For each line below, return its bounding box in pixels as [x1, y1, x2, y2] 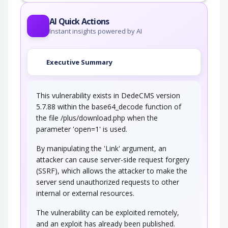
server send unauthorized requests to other [36, 177, 179, 187]
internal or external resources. [36, 188, 134, 198]
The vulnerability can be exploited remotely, [36, 208, 179, 218]
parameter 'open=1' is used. [36, 124, 127, 134]
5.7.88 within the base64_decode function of [36, 102, 181, 112]
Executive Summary [46, 57, 112, 67]
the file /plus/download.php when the [36, 113, 158, 123]
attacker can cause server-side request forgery [36, 155, 189, 165]
